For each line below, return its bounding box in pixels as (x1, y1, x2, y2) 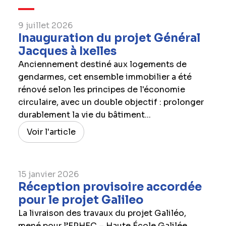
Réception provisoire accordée (18, 180, 202, 194)
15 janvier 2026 (18, 169, 79, 180)
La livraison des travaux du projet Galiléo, (18, 208, 186, 218)
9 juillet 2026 (18, 20, 73, 31)
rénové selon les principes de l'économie (18, 84, 185, 95)
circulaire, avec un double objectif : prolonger (18, 97, 204, 107)
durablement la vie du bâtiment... (18, 109, 151, 120)
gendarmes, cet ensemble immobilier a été (18, 72, 192, 82)
